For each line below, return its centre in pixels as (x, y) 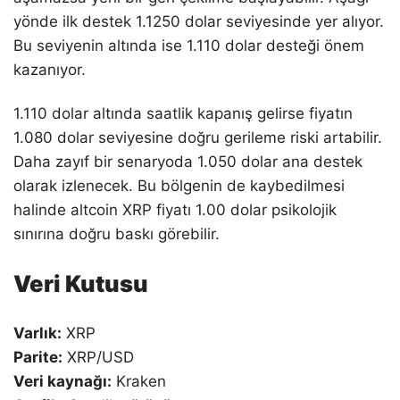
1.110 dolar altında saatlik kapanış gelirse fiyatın (183, 114)
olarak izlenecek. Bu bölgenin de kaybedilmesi (179, 186)
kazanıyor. (50, 70)
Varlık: (37, 333)
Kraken (139, 381)
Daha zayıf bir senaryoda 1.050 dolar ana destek (188, 162)
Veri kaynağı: (62, 381)
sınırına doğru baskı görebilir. (117, 234)
